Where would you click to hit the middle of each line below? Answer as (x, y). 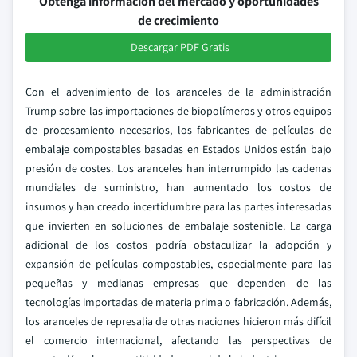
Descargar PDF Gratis (180, 47)
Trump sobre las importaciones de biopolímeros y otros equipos (178, 111)
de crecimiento (178, 20)
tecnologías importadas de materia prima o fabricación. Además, (178, 302)
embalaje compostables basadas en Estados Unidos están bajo (178, 149)
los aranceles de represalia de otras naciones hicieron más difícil (178, 321)
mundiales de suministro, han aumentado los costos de (178, 187)
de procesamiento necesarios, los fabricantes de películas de (178, 130)
